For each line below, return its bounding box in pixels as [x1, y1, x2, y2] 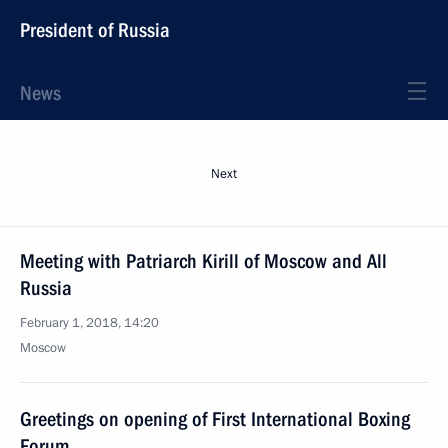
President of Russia [20, 18, 170, 42]
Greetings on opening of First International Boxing [20, 407, 410, 431]
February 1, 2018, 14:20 [20, 314, 159, 332]
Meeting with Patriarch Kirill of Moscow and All [20, 249, 387, 273]
